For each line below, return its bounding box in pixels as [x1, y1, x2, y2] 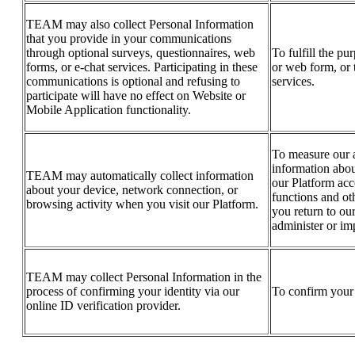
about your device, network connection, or [26, 183, 238, 197]
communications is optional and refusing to [26, 74, 240, 89]
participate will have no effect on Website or [26, 89, 246, 103]
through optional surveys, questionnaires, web [26, 46, 255, 60]
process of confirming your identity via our [26, 284, 239, 299]
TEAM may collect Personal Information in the [26, 270, 261, 284]
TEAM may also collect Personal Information [26, 17, 254, 32]
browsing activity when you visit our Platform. [26, 197, 258, 212]
